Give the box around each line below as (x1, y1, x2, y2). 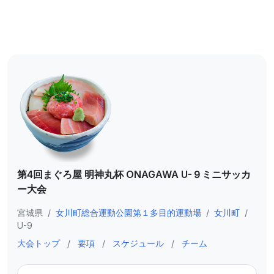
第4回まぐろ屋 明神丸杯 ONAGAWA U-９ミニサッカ (17, 168, 251, 180)
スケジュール (113, 238, 164, 248)
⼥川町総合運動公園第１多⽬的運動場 (56, 207, 201, 218)
